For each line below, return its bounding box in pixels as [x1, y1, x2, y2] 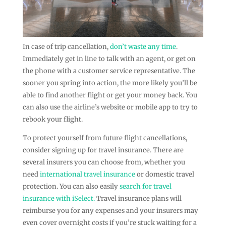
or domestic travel [135, 169, 194, 179]
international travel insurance [39, 169, 135, 179]
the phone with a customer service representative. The [22, 66, 195, 75]
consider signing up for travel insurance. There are [22, 145, 184, 154]
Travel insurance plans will [94, 194, 182, 203]
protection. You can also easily [22, 182, 120, 191]
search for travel [119, 182, 172, 191]
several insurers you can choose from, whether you [22, 157, 185, 166]
